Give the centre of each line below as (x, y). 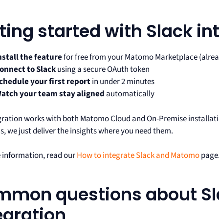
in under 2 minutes (123, 82)
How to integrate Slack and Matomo (138, 155)
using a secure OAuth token (103, 69)
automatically (130, 94)
